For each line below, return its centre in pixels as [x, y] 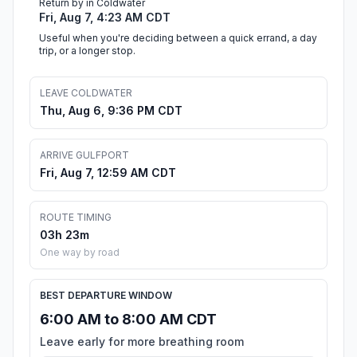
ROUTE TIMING [76, 218]
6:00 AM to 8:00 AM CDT [128, 320]
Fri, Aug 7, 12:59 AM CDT [108, 173]
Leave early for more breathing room [142, 342]
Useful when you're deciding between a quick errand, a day [178, 38]
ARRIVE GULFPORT [84, 155]
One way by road [80, 253]
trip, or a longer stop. [87, 51]
